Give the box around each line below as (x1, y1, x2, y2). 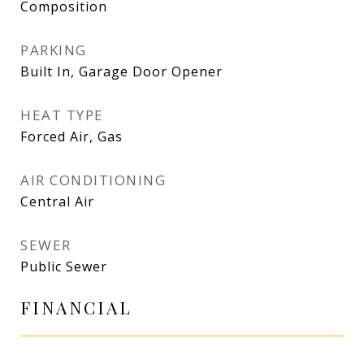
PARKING (20, 41, 87, 59)
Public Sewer (20, 258, 107, 275)
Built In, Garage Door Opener (20, 63, 223, 80)
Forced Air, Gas (20, 128, 123, 145)
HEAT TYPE (20, 106, 104, 124)
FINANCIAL (20, 296, 132, 318)
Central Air (20, 193, 94, 210)
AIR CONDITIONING (20, 171, 166, 189)
